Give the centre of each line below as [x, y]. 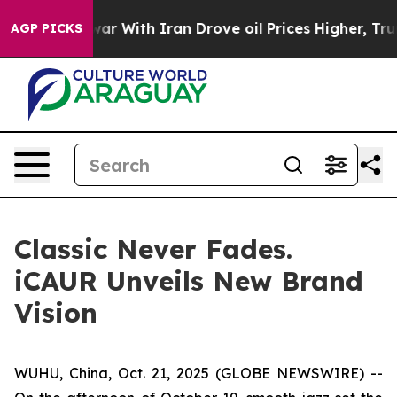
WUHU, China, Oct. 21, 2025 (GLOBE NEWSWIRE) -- [198, 373]
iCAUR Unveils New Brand [189, 281]
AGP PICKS [47, 28]
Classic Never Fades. [153, 249]
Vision [56, 313]
